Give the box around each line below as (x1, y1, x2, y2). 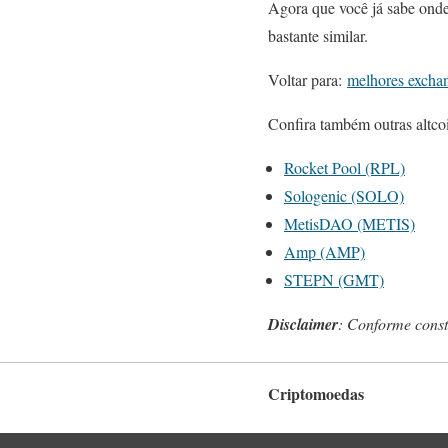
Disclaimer (268, 313, 338, 336)
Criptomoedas (268, 382, 364, 406)
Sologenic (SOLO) (284, 185, 404, 207)
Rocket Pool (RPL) (284, 157, 405, 179)
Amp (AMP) (284, 241, 365, 263)
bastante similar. (268, 25, 368, 47)
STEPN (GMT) (284, 269, 384, 291)
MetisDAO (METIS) (284, 213, 415, 235)
